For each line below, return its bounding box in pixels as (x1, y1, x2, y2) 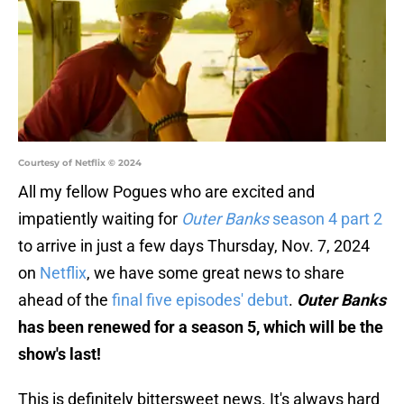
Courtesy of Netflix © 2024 (18, 157, 142, 170)
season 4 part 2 (269, 209, 382, 229)
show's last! (18, 344, 101, 364)
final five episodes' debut (112, 290, 289, 310)
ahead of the (18, 290, 112, 310)
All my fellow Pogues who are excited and (18, 182, 315, 202)
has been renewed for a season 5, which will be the (18, 317, 383, 337)
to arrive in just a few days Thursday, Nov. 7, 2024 (18, 236, 370, 256)
